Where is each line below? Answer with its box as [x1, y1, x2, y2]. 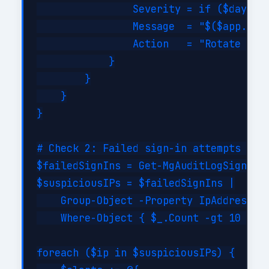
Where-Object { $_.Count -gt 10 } [37, 211, 253, 225]
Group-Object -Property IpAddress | [37, 194, 265, 208]
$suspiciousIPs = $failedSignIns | [37, 177, 235, 190]
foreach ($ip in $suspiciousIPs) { [37, 246, 235, 260]
